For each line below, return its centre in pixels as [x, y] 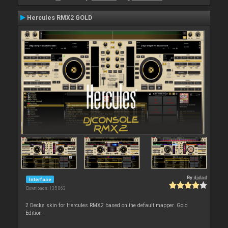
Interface [40, 179]
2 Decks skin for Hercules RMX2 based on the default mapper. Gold [107, 206]
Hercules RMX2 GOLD [60, 18]
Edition [34, 213]
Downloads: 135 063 [46, 189]
